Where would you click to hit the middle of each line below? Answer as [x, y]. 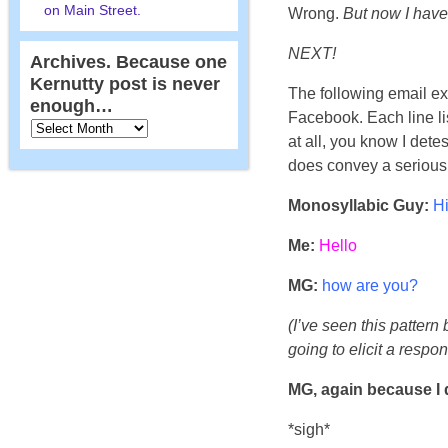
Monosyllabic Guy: [359, 205]
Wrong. [316, 13]
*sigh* [309, 429]
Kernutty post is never [124, 83]
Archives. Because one [128, 61]
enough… [71, 105]
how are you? [368, 285]
